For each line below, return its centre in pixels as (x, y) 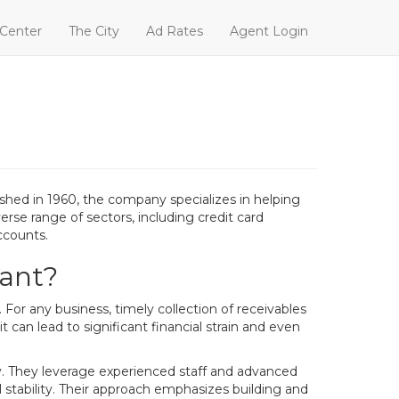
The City (94, 31)
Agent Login (269, 31)
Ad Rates (175, 31)
